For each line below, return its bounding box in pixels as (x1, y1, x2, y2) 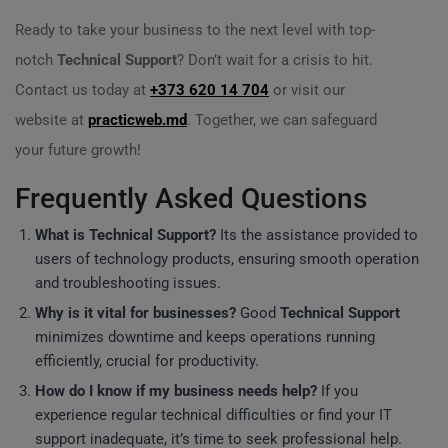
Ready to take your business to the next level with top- (15, 21, 375, 39)
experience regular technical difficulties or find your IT (35, 406, 392, 424)
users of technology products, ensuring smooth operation (35, 250, 419, 268)
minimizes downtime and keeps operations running (35, 328, 375, 346)
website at (15, 111, 88, 129)
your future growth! (15, 141, 141, 159)
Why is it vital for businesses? (35, 304, 236, 322)
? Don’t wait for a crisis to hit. (177, 51, 373, 69)
